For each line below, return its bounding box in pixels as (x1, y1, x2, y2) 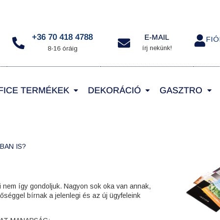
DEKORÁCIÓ (88, 85, 141, 95)
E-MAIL (144, 33, 169, 42)
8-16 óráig (47, 45, 78, 53)
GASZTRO (160, 85, 203, 95)
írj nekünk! (141, 44, 172, 52)
